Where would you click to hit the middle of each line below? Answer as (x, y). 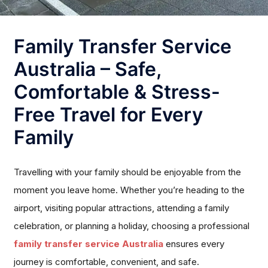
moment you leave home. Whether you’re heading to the (130, 190)
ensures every (194, 244)
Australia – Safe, (88, 69)
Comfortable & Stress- (117, 92)
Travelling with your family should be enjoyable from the (128, 172)
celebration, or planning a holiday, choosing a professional (132, 226)
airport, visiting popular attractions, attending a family (122, 208)
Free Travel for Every (109, 115)
